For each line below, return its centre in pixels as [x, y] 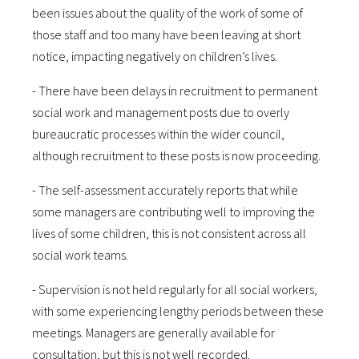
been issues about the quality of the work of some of [167, 13]
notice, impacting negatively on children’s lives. [155, 56]
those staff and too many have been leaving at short [166, 34]
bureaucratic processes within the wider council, [158, 134]
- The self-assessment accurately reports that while [165, 190]
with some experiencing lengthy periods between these [178, 311]
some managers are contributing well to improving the [173, 212]
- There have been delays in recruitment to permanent [175, 91]
